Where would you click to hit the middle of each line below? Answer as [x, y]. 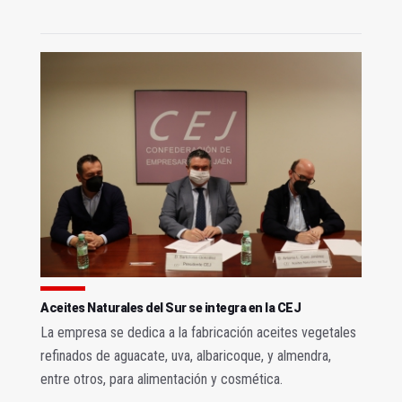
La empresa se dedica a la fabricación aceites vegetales [198, 332]
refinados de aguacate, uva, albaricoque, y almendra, [186, 355]
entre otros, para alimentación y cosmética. [162, 379]
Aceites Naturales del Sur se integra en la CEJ [170, 307]
